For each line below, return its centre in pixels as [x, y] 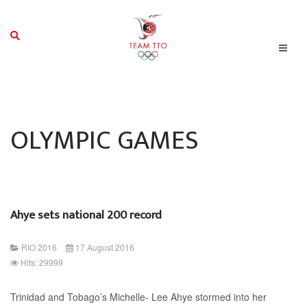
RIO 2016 [39, 247]
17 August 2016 [105, 247]
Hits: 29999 [42, 262]
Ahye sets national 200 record [86, 215]
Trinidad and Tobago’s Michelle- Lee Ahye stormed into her [138, 297]
